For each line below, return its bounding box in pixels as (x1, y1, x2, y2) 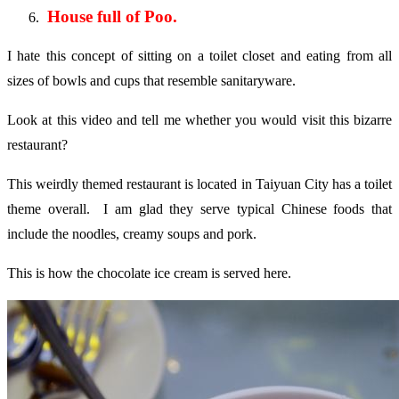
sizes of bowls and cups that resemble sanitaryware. (7, 72, 296, 88)
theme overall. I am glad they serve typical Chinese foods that (7, 200, 392, 216)
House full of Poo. (43, 6, 177, 26)
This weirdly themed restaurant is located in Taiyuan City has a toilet (7, 175, 392, 191)
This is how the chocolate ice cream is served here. (7, 265, 291, 281)
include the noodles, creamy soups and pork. (7, 225, 256, 241)
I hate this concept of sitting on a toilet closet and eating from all (7, 47, 392, 63)
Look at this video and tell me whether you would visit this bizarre (7, 111, 392, 127)
